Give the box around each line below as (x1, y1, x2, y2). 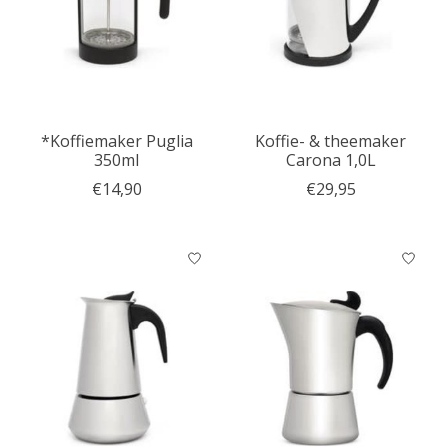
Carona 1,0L (285, 148, 376, 171)
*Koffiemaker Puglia (40, 129, 193, 152)
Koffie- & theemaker (255, 129, 407, 152)
